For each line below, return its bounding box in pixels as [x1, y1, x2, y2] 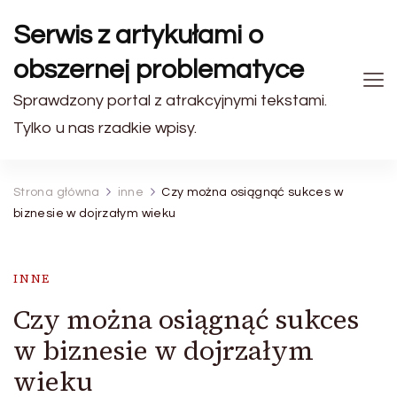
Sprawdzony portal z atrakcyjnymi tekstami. [13, 92, 327, 109]
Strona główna [13, 186, 100, 198]
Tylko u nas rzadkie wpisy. [13, 120, 197, 136]
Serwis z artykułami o [13, 21, 264, 49]
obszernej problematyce [13, 56, 304, 83]
